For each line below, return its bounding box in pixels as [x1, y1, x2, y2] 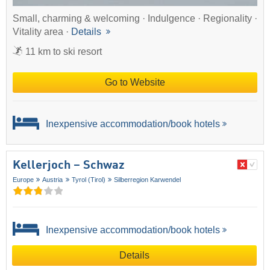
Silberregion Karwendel [114, 176, 181, 184]
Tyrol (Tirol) [71, 176, 105, 184]
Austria [42, 176, 63, 184]
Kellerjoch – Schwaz [13, 160, 125, 172]
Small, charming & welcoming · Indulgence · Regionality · [13, 13, 257, 24]
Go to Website [105, 77, 165, 87]
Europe [13, 176, 34, 184]
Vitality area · [13, 26, 71, 37]
